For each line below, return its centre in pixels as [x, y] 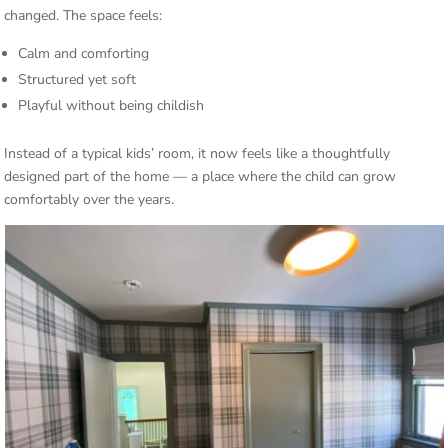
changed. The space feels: [83, 15]
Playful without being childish [111, 105]
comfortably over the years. [89, 199]
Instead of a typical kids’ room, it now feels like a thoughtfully [197, 153]
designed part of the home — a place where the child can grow [200, 176]
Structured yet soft [77, 79]
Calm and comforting [84, 53]
